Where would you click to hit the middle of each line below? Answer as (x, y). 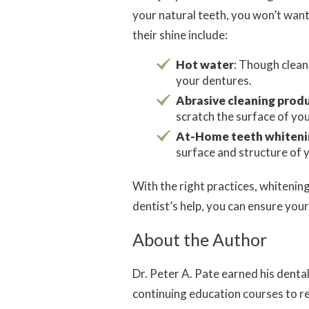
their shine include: (180, 35)
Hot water (205, 64)
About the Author (200, 239)
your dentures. (214, 80)
